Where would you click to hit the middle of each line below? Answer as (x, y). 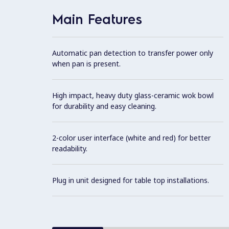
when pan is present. (86, 63)
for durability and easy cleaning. (104, 106)
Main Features (97, 18)
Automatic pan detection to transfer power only (133, 53)
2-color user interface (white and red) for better (131, 138)
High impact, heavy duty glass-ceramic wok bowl (133, 95)
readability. (70, 148)
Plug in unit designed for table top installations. (131, 180)
